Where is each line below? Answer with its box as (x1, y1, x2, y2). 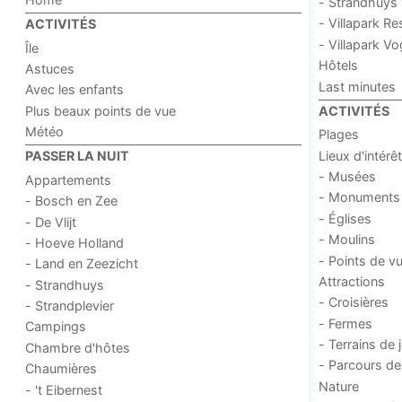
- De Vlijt (25, 214, 77, 230)
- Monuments (318, 189, 400, 205)
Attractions (318, 273, 385, 289)
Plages (318, 127, 359, 143)
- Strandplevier (25, 298, 115, 314)
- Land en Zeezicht (25, 256, 139, 272)
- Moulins (318, 232, 375, 248)
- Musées (318, 169, 376, 185)
